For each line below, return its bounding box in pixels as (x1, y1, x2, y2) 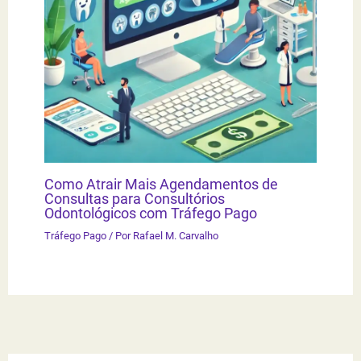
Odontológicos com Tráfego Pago (44, 205, 258, 222)
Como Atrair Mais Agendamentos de (44, 176, 279, 193)
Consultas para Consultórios (44, 190, 226, 208)
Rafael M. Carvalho (133, 230, 219, 243)
